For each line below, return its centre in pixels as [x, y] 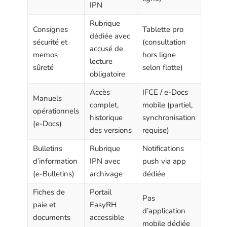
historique [106, 117]
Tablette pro [163, 29]
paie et [44, 204]
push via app [164, 161]
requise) [156, 130]
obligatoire [107, 74]
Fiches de [49, 192]
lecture [101, 61]
